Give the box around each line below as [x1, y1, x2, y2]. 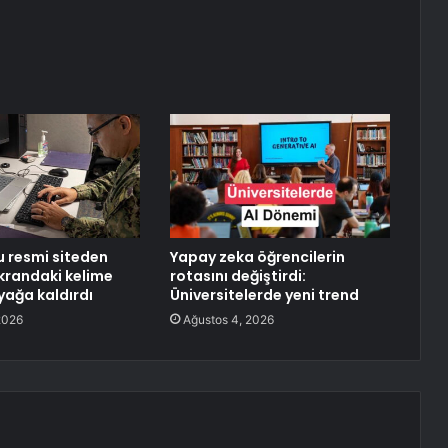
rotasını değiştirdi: [169, 266, 306, 287]
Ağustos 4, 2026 [182, 312, 274, 328]
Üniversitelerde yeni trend [169, 285, 359, 306]
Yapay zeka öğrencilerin [169, 247, 345, 268]
